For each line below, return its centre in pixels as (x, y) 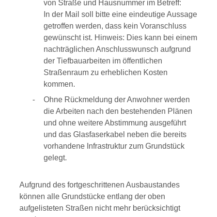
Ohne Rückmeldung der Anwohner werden (117, 100)
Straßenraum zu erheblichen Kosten (106, 72)
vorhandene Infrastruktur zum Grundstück (114, 146)
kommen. (59, 84)
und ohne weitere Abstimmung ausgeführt (115, 123)
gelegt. (55, 158)
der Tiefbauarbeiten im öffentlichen (103, 61)
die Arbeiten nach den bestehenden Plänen (118, 111)
